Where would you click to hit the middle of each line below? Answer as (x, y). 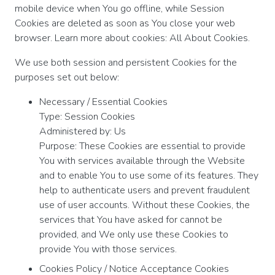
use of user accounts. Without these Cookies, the (145, 205)
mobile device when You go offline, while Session (119, 8)
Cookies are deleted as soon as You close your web (125, 23)
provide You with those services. (108, 249)
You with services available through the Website (142, 161)
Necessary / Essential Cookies (103, 102)
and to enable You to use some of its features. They (149, 175)
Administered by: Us (83, 131)
